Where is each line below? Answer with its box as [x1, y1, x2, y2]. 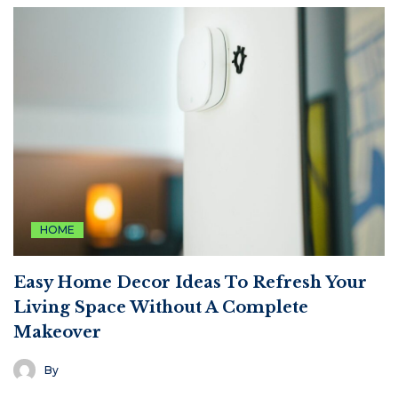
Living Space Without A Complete [13, 298, 308, 318]
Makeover [13, 322, 101, 343]
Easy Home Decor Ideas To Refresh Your [13, 273, 367, 293]
